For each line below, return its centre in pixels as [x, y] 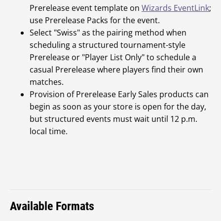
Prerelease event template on [86, 8]
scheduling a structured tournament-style [108, 45]
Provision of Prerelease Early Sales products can [119, 94]
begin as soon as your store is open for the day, [118, 107]
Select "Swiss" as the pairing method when [108, 33]
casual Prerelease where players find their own [116, 70]
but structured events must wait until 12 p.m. [113, 119]
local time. [49, 131]
